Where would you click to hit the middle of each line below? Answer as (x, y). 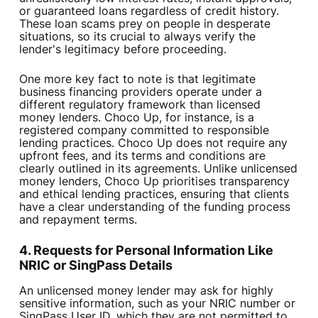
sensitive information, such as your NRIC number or (157, 303)
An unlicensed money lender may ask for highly (146, 291)
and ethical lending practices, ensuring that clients (154, 194)
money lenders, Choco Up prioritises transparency (154, 181)
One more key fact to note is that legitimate (137, 79)
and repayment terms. (78, 220)
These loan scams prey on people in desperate (144, 24)
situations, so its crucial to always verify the (137, 37)
